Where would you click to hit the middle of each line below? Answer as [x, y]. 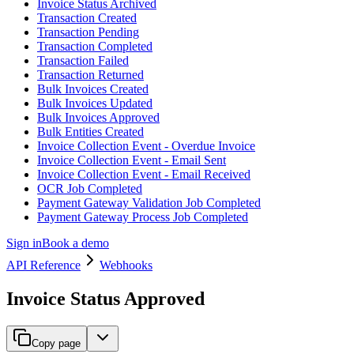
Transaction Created [87, 18]
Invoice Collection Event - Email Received [144, 175]
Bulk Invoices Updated [95, 104]
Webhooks [126, 265]
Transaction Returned [90, 75]
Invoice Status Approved [105, 298]
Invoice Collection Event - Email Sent [132, 160]
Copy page [56, 343]
